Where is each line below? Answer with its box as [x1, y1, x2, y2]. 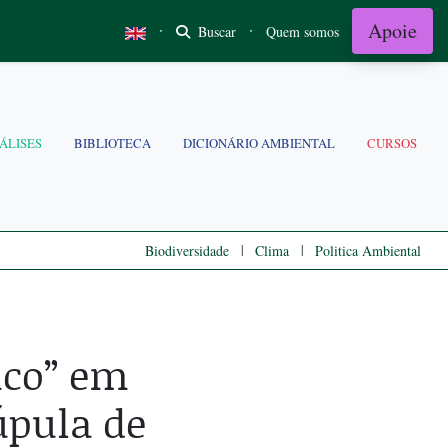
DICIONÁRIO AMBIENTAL [183, 134, 335, 152]
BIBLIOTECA [74, 134, 151, 152]
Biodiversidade [145, 241, 229, 260]
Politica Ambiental [315, 241, 421, 260]
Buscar [194, 21, 236, 41]
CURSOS [367, 134, 417, 152]
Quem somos [266, 21, 339, 41]
